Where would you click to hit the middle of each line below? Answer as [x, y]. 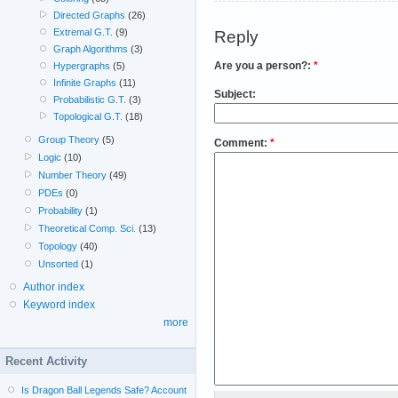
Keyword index [59, 305]
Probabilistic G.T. [89, 100]
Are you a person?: [264, 65]
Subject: [235, 94]
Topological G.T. [88, 117]
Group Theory [69, 140]
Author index [54, 287]
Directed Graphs [89, 16]
